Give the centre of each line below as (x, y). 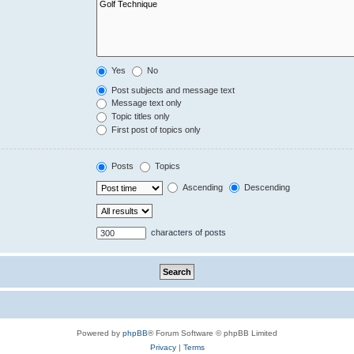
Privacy (163, 347)
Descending (266, 187)
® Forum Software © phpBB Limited (213, 333)
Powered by (100, 333)
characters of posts (188, 232)
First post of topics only (155, 129)
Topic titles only (140, 117)
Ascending (202, 187)
